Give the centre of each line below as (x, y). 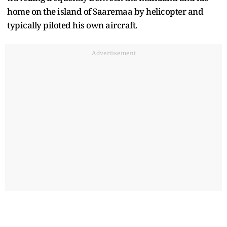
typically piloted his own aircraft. (72, 25)
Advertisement (113, 53)
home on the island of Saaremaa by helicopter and (105, 12)
